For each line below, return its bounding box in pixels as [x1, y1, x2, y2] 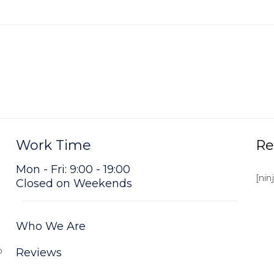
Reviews [15, 245, 62, 259]
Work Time [15, 137, 91, 154]
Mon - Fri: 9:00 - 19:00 [15, 163, 130, 177]
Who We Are [15, 219, 86, 233]
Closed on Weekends [15, 177, 132, 191]
